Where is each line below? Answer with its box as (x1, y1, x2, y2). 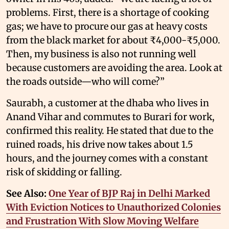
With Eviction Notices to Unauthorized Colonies (6, 201, 221, 213)
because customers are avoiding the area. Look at (6, 61, 222, 74)
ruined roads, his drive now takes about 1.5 (6, 138, 193, 150)
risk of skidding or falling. (6, 166, 122, 178)
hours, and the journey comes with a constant (6, 152, 208, 164)
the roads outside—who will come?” (6, 75, 165, 87)
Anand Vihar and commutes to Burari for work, (6, 110, 215, 123)
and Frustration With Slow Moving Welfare (6, 215, 199, 227)
